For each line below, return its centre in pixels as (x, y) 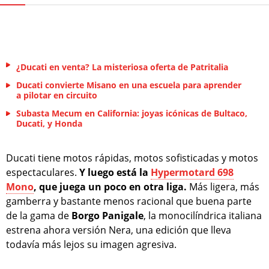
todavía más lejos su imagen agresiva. (91, 244)
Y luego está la (115, 172)
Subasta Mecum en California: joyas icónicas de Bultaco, (132, 113)
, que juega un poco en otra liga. (110, 186)
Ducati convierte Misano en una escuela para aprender (129, 85)
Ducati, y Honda (49, 123)
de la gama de (39, 215)
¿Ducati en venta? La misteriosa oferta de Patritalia (122, 67)
